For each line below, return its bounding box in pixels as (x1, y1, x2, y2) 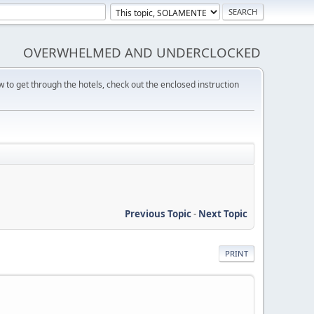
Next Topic (198, 207, 247, 220)
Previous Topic (125, 207, 191, 220)
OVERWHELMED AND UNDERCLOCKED (23, 43, 261, 61)
